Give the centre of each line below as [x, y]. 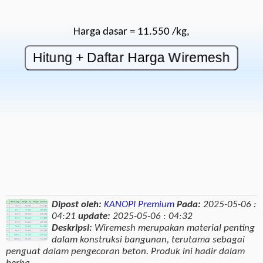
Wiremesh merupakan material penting [175, 228]
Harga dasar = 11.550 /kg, [131, 32]
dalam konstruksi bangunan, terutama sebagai [149, 240]
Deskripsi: [73, 228]
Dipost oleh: [77, 204]
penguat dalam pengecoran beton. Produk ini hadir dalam [125, 251]
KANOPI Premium [139, 204]
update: [95, 216]
